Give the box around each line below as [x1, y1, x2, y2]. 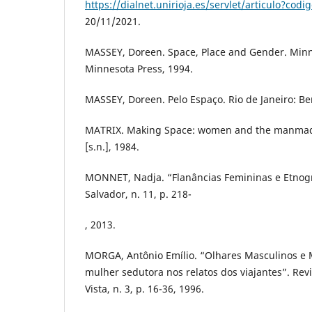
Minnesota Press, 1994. [85, 61, 193, 75]
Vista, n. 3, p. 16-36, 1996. [85, 281, 204, 295]
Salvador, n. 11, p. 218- [85, 187, 192, 201]
